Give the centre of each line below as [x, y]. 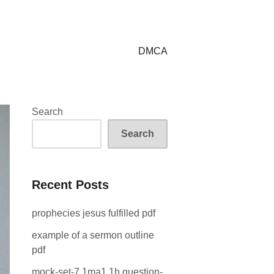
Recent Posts [70, 185]
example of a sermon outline [93, 235]
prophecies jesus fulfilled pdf [94, 213]
